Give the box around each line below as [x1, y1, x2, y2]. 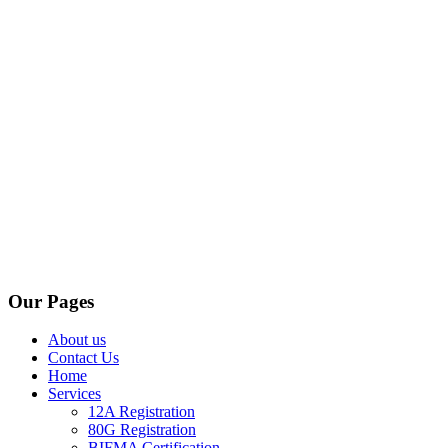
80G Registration [88, 421, 196, 439]
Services [48, 385, 101, 403]
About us [48, 331, 106, 349]
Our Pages [8, 290, 94, 312]
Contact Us [48, 349, 119, 367]
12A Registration [88, 403, 195, 421]
